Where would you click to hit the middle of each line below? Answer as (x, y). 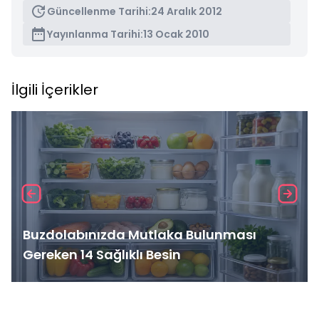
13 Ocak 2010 (176, 34)
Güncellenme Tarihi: (99, 11)
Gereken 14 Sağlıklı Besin (102, 255)
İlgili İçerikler (55, 90)
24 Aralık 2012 (187, 11)
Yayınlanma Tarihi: (95, 34)
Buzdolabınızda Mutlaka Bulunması (140, 235)
